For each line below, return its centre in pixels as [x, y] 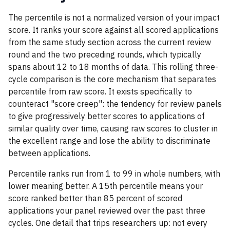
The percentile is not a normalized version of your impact [114, 17]
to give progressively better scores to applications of [107, 116]
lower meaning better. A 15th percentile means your [106, 186]
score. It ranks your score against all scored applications [113, 30]
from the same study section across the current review [110, 42]
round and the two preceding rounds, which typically [105, 54]
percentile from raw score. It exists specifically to [100, 91]
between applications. [49, 153]
